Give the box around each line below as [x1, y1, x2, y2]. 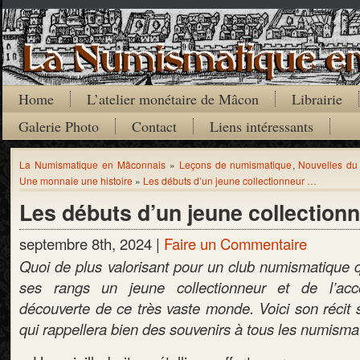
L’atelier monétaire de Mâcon [87, 89, 259, 108]
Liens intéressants [210, 117, 313, 136]
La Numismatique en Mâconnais [19, 157, 166, 171]
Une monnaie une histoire [19, 174, 133, 187]
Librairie [292, 89, 342, 108]
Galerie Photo [18, 117, 99, 136]
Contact [132, 117, 177, 136]
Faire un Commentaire [164, 233, 307, 254]
